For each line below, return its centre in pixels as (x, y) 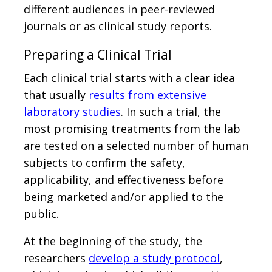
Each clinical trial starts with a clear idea (129, 77)
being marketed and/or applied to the (124, 196)
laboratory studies (72, 111)
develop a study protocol (154, 258)
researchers (56, 258)
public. (41, 213)
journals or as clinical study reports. (118, 26)
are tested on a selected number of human (136, 145)
